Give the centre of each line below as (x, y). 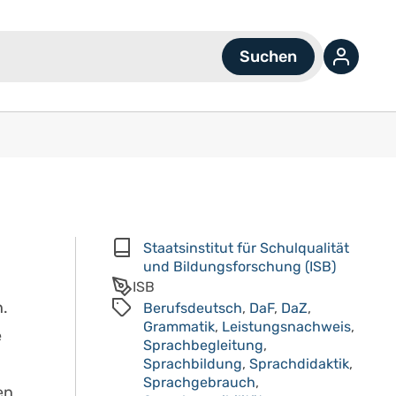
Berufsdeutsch (193, 308)
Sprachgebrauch (199, 382)
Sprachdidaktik (299, 364)
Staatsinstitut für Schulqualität (246, 248)
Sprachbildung (193, 364)
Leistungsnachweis (286, 327)
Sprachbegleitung (203, 345)
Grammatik (179, 327)
